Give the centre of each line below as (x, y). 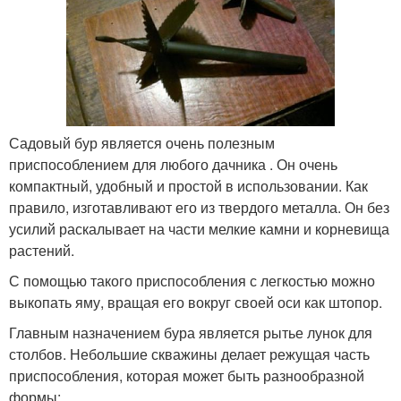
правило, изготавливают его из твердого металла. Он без (199, 208)
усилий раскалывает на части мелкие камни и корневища (199, 229)
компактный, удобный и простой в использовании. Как (188, 186)
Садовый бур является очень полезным (142, 143)
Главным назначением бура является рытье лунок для (191, 333)
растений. (42, 251)
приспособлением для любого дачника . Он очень (173, 165)
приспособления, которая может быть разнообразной (187, 376)
